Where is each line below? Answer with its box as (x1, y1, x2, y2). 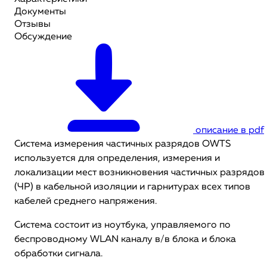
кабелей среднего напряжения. (14, 197, 157, 206)
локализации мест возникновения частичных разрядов (14, 168, 265, 178)
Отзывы (14, 20, 51, 29)
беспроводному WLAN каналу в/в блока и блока (14, 235, 236, 244)
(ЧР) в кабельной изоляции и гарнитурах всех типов (14, 182, 250, 192)
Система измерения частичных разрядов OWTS (14, 139, 231, 149)
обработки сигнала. (14, 249, 103, 259)
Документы (14, 7, 66, 17)
